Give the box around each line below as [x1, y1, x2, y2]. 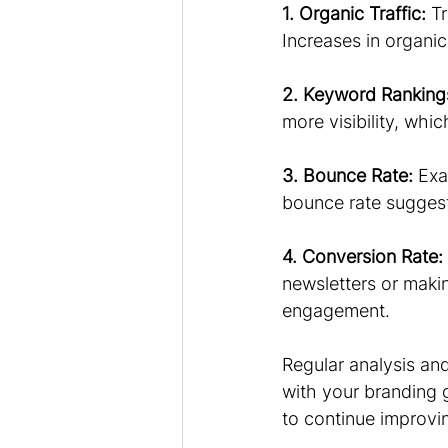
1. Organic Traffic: [282, 3, 426, 24]
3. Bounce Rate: [282, 165, 413, 186]
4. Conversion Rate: [282, 246, 443, 267]
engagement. [282, 300, 390, 321]
